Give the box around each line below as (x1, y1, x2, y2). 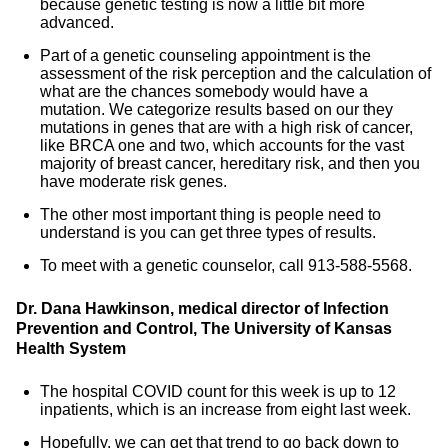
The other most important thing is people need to (40, 206, 381, 223)
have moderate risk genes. (40, 173, 227, 190)
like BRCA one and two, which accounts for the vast (40, 137, 404, 154)
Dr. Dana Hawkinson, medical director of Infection (16, 300, 389, 317)
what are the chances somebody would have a (40, 83, 368, 100)
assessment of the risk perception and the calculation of (40, 65, 431, 82)
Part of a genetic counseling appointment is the (40, 47, 371, 64)
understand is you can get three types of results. (40, 224, 376, 241)
